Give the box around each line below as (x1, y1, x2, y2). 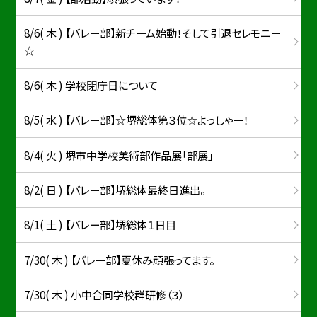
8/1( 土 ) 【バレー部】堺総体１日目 (24, 217, 177, 233)
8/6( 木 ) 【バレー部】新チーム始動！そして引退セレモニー (24, 24, 282, 40)
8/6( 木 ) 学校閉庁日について (24, 77, 158, 93)
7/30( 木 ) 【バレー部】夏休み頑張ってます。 (24, 251, 215, 267)
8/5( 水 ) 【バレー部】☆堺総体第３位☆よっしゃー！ (24, 112, 249, 128)
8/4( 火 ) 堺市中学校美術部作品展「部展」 (24, 146, 214, 163)
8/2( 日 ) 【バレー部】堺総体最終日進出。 (24, 182, 206, 197)
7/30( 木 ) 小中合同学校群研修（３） (24, 286, 185, 302)
